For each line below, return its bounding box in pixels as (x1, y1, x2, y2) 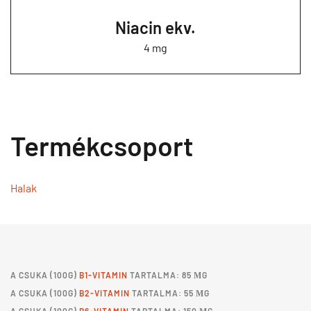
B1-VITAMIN (79, 270, 128, 280)
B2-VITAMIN (79, 288, 130, 298)
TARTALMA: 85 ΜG (128, 270, 208, 280)
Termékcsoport (10, 129, 194, 162)
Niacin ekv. (115, 17, 196, 37)
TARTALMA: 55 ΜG (130, 288, 210, 298)
